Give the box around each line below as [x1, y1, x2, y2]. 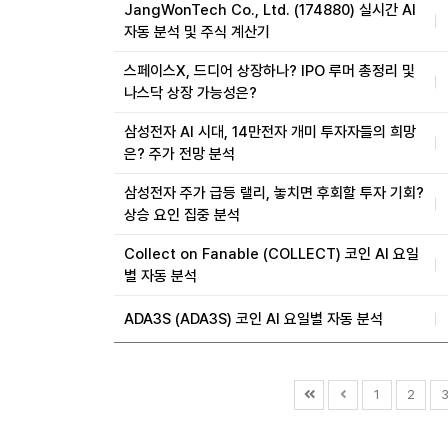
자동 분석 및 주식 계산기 [124, 23, 270, 41]
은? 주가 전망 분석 [124, 145, 235, 163]
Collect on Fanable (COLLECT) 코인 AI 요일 [124, 245, 419, 263]
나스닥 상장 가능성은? [124, 84, 257, 102]
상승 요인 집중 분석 [124, 206, 240, 224]
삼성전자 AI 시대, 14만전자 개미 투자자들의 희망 [124, 123, 416, 141]
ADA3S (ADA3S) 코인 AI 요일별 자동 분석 [124, 310, 383, 328]
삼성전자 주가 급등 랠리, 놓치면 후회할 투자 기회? [124, 184, 424, 202]
